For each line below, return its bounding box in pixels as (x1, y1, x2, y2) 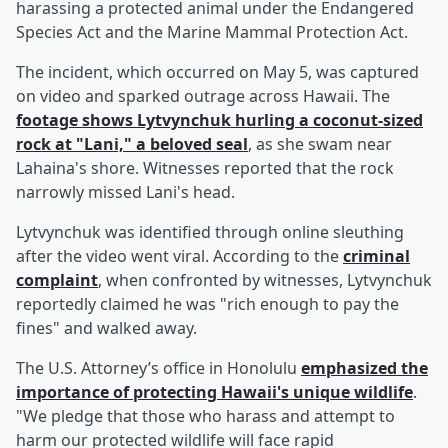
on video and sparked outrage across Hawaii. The (16, 85, 390, 108)
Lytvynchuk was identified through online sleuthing (16, 221, 404, 244)
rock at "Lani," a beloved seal (16, 133, 248, 156)
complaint (16, 269, 98, 292)
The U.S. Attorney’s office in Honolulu (16, 357, 301, 380)
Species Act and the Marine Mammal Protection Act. (16, 21, 408, 44)
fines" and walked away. (16, 317, 197, 340)
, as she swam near (248, 133, 392, 156)
